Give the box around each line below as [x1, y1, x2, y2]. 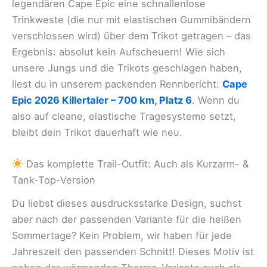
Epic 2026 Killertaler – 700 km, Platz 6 [12, 94, 192, 106]
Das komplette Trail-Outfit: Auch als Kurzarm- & [23, 158, 249, 170]
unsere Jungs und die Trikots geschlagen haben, [12, 61, 242, 74]
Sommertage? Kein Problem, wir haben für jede [12, 229, 232, 241]
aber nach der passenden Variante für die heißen [12, 213, 241, 225]
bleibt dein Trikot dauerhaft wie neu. [12, 126, 182, 138]
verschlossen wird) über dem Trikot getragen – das [12, 29, 251, 42]
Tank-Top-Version [12, 174, 95, 187]
